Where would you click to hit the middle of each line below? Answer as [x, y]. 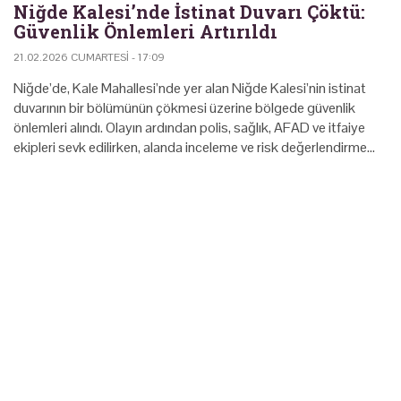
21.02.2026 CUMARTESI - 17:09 [89, 57]
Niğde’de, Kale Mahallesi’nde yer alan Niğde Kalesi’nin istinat [190, 88]
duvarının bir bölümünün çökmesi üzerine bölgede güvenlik [184, 107]
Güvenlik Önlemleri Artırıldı [145, 31]
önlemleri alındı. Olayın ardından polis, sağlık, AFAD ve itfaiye [189, 127]
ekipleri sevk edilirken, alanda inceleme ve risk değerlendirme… [194, 147]
